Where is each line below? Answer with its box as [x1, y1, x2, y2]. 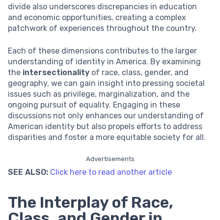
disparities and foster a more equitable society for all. [8, 132, 206, 142]
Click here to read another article [50, 167, 172, 177]
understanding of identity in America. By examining [8, 56, 201, 66]
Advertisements [85, 154, 135, 163]
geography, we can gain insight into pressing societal [8, 78, 205, 88]
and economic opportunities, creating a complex [8, 12, 186, 22]
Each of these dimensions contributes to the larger [8, 46, 197, 55]
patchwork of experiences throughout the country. [8, 23, 197, 33]
